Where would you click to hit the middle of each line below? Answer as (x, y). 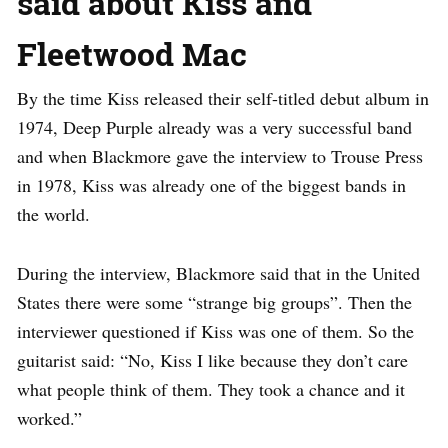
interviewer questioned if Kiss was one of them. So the (215, 330)
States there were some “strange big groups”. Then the (214, 301)
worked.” (49, 417)
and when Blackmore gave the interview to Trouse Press (220, 155)
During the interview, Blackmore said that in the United (218, 272)
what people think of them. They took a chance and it (211, 388)
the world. (53, 213)
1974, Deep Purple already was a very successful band (214, 126)
